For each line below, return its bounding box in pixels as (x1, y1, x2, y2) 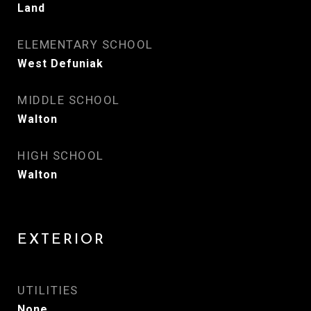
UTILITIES (17, 283, 78, 297)
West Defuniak (17, 57, 103, 70)
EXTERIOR (17, 228, 106, 249)
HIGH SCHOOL (17, 149, 104, 162)
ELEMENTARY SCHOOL (17, 37, 153, 51)
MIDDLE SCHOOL (17, 93, 120, 107)
